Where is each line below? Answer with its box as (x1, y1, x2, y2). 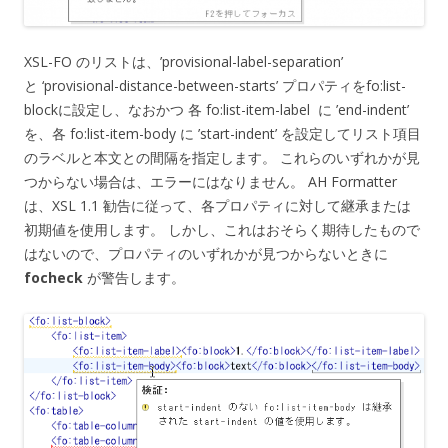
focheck (24, 268, 83, 288)
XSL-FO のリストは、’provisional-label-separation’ (24, 52, 343, 72)
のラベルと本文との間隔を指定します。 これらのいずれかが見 (24, 148, 420, 168)
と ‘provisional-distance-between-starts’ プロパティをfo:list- (24, 76, 406, 96)
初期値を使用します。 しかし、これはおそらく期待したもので (24, 220, 420, 240)
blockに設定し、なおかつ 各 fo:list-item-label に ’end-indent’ (24, 100, 409, 120)
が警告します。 (83, 268, 185, 288)
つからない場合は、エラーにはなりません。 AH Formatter (24, 172, 397, 192)
